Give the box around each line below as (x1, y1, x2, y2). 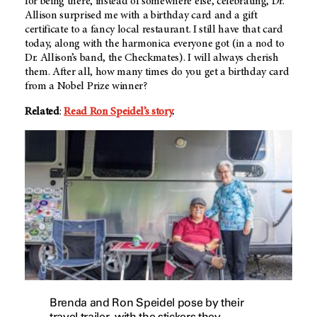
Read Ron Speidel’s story (64, 106, 173, 118)
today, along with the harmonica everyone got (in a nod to (25, 38, 284, 50)
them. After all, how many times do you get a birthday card (25, 67, 289, 79)
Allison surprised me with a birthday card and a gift (25, 10, 258, 22)
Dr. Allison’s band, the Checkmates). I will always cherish (25, 52, 279, 64)
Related (25, 106, 59, 118)
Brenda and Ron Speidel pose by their (50, 296, 244, 310)
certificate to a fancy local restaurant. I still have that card (25, 24, 283, 36)
